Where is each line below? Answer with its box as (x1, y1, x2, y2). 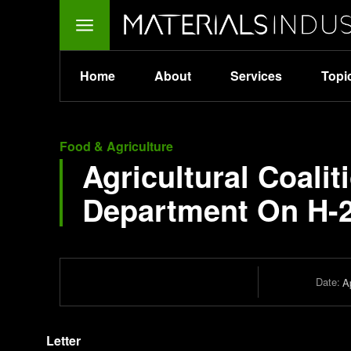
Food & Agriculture (60, 137, 173, 155)
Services (230, 67, 282, 85)
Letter (46, 331, 81, 349)
